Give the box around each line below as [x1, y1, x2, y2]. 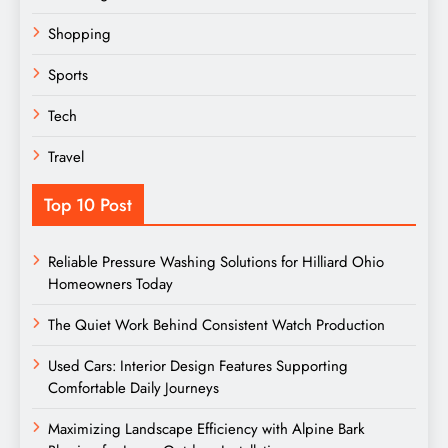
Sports [48, 64, 88, 87]
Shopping [48, 23, 111, 46]
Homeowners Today [48, 273, 173, 296]
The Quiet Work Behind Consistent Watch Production [48, 314, 385, 337]
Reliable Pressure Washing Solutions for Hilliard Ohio [48, 251, 384, 274]
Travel [48, 146, 84, 169]
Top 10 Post [44, 192, 132, 219]
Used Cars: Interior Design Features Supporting [48, 355, 348, 378]
